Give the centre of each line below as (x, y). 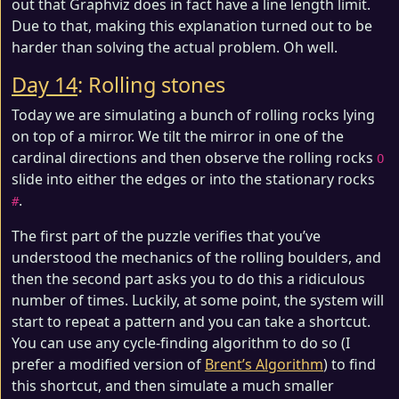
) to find (350, 364)
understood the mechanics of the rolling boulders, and (196, 257)
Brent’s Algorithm (264, 364)
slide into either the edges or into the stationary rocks (193, 179)
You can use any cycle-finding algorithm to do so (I (181, 342)
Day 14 (45, 84)
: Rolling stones (151, 84)
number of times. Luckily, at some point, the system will (198, 300)
